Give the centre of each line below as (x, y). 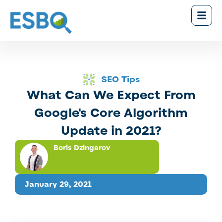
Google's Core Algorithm (111, 113)
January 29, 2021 (58, 185)
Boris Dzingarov (82, 148)
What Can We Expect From (111, 95)
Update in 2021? (111, 131)
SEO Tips (121, 79)
